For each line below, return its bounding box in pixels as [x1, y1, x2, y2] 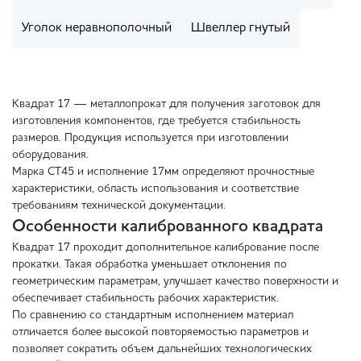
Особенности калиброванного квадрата [12, 218, 323, 236]
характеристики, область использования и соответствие [12, 183, 299, 195]
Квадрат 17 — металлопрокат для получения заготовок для [12, 98, 321, 110]
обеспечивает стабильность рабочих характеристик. [12, 293, 279, 305]
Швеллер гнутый [191, 22, 290, 35]
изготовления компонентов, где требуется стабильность [12, 115, 301, 127]
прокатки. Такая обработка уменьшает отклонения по [12, 259, 287, 271]
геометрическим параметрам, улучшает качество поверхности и [12, 276, 338, 288]
